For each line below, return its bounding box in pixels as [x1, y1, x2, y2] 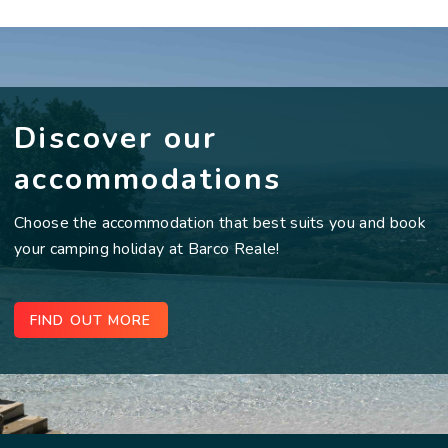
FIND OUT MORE [30, 311, 152, 331]
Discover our [14, 118, 218, 160]
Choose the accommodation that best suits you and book [14, 212, 426, 235]
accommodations [14, 159, 282, 201]
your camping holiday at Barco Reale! [14, 238, 280, 261]
